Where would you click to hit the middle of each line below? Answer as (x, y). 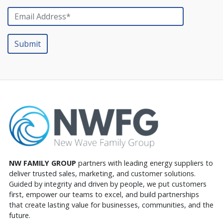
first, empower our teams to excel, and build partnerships (104, 195)
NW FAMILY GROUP (43, 163)
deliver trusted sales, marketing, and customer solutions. (103, 174)
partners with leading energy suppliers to (145, 163)
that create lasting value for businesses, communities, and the (111, 205)
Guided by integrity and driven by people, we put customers (108, 184)
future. (20, 216)
